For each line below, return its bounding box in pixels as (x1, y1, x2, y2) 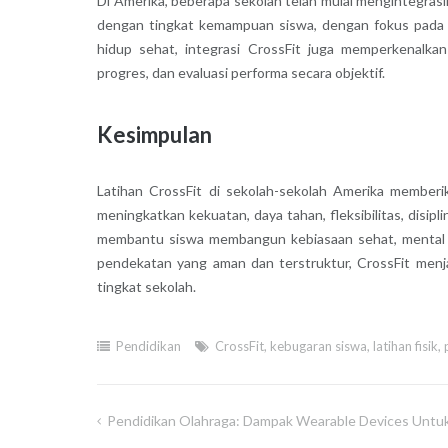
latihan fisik (372, 338, 438, 354)
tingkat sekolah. (96, 278, 196, 296)
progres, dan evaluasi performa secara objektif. (96, 63, 385, 81)
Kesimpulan (96, 120, 212, 148)
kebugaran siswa (269, 338, 367, 354)
